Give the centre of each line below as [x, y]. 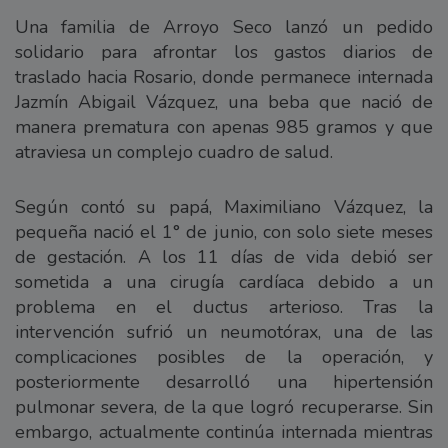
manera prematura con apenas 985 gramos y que [224, 126]
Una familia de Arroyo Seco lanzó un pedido [224, 26]
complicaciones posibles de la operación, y [224, 356]
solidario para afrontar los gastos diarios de [224, 51]
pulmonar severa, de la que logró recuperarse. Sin [224, 406]
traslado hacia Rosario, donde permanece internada [224, 76]
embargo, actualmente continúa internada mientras [224, 431]
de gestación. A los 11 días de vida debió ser [224, 256]
